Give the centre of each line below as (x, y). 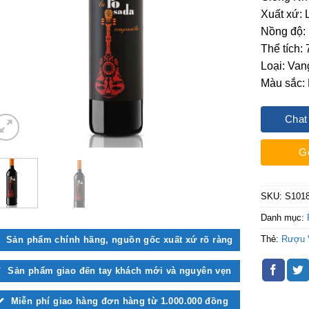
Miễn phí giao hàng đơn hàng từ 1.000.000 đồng (119, 301)
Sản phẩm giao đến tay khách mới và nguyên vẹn (120, 270)
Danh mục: (284, 218)
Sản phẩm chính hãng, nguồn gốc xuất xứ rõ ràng (120, 239)
